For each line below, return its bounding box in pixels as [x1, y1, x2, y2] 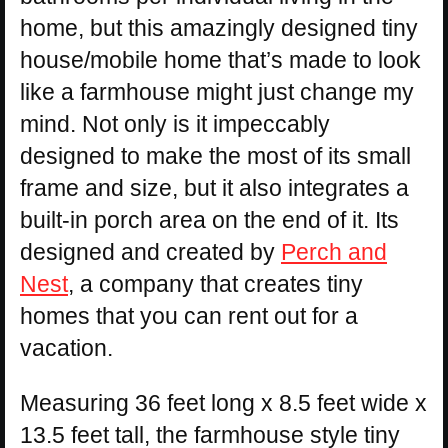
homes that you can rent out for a [20, 303, 358, 330]
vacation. [20, 335, 113, 362]
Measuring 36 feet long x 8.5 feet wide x [20, 390, 427, 417]
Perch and [281, 239, 387, 266]
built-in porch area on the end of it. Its [20, 207, 399, 234]
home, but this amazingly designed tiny [20, 15, 418, 42]
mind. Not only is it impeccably [20, 111, 330, 138]
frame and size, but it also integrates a [20, 175, 409, 202]
